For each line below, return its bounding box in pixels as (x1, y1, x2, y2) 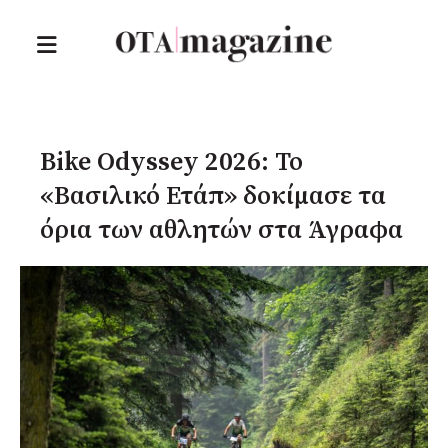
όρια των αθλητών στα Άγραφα (40, 214, 403, 248)
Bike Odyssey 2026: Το (40, 146, 303, 180)
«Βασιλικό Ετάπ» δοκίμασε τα (40, 180, 386, 214)
